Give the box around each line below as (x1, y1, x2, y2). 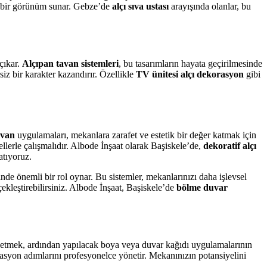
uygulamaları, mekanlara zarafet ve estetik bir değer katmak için (15, 130, 256, 141)
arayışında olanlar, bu (169, 1, 251, 12)
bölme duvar (176, 182, 228, 193)
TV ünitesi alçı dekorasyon (136, 69, 244, 79)
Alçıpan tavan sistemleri (22, 58, 119, 69)
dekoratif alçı (203, 141, 256, 151)
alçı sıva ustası (112, 1, 169, 12)
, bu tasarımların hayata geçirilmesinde (119, 58, 262, 69)
